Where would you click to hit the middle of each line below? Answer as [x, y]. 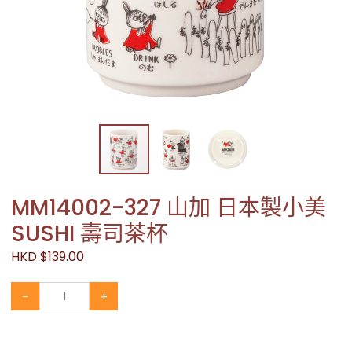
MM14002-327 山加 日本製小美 [169, 208]
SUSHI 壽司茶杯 [90, 234]
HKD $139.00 [48, 257]
